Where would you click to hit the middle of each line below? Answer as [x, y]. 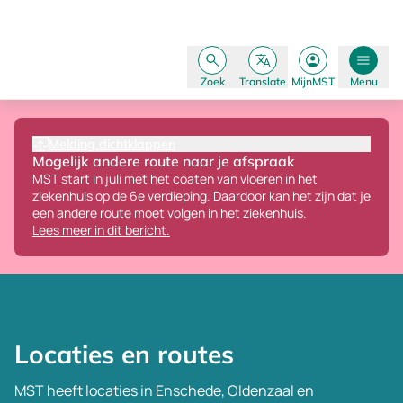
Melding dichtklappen [112, 144]
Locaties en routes [124, 354]
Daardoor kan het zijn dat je [291, 196]
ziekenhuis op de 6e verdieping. [121, 196]
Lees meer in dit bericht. [101, 230]
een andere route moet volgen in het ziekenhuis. [170, 213]
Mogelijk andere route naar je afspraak [164, 161]
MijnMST [313, 81]
